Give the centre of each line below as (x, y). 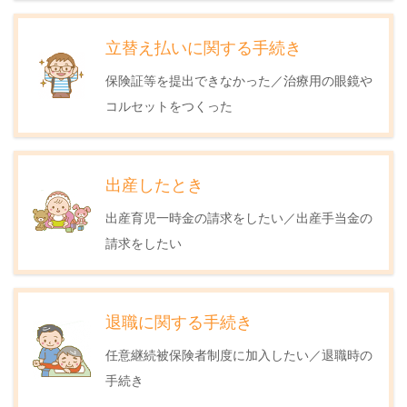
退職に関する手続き (179, 320)
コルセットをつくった (169, 105)
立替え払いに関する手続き (203, 46)
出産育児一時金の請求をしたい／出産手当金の (239, 217)
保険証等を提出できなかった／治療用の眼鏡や (239, 79)
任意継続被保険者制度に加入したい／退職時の (239, 354)
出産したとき (154, 183)
